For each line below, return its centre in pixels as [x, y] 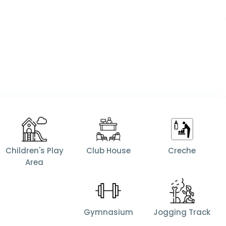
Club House [108, 151]
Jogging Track [182, 212]
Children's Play [34, 151]
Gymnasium [108, 212]
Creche [182, 151]
